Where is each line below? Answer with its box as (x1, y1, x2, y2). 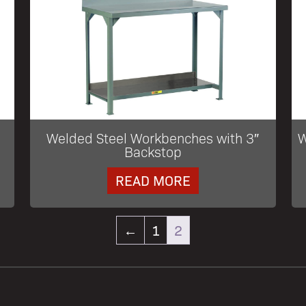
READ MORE (115, 170, 191, 189)
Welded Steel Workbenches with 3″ (46, 128, 260, 147)
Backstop (124, 142, 182, 161)
